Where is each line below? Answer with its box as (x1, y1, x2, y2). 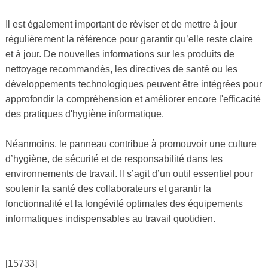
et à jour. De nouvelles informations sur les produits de (5, 49, 234, 60)
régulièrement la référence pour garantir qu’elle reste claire (5, 34, 253, 45)
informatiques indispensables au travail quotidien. (5, 214, 215, 224)
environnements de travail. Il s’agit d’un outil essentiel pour (5, 169, 253, 179)
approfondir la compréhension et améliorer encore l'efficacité (5, 94, 261, 105)
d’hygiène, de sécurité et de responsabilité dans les (5, 154, 223, 165)
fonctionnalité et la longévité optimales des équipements (5, 199, 243, 209)
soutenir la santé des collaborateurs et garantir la (5, 184, 211, 194)
